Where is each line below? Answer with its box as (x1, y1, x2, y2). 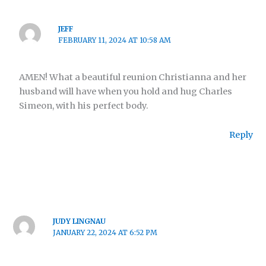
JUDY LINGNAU (52, 217, 106, 226)
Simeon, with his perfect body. (19, 100, 149, 111)
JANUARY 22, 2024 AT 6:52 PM (52, 228, 157, 237)
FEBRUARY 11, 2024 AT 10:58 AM (58, 35, 172, 45)
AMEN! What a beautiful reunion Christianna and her (19, 71, 247, 83)
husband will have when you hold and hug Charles (19, 85, 233, 97)
